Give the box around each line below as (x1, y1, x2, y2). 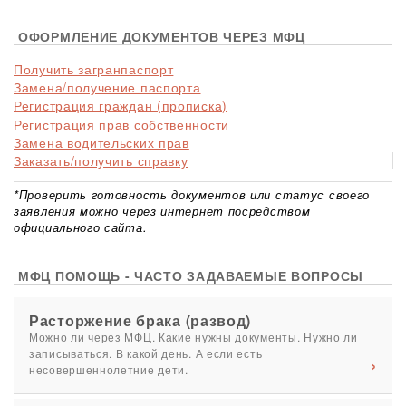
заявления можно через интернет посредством (14, 202, 311, 220)
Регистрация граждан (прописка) (14, 96, 227, 115)
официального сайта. (14, 218, 148, 237)
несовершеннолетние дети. (29, 362, 188, 378)
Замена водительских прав (14, 132, 189, 151)
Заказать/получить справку (14, 151, 188, 170)
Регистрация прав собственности (14, 114, 229, 133)
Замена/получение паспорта (14, 77, 201, 96)
